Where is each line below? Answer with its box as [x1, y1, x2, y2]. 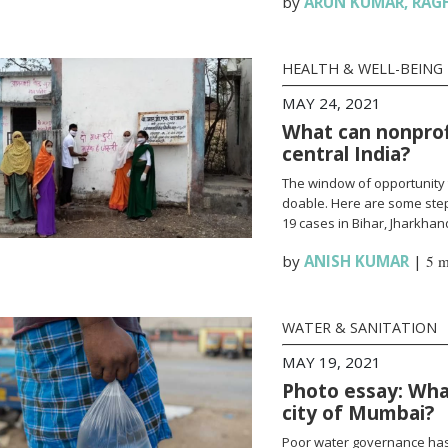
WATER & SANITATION [281, 318, 437, 337]
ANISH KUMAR [303, 251, 409, 271]
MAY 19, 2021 [281, 352, 381, 372]
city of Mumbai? [281, 399, 434, 426]
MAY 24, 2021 [281, 93, 381, 113]
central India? [281, 140, 410, 167]
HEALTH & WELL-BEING [281, 59, 443, 78]
